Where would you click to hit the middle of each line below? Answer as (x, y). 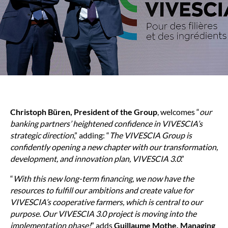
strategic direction (42, 135)
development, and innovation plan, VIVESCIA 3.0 (95, 159)
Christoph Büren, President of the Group (84, 112)
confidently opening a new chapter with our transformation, (114, 147)
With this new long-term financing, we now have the (104, 179)
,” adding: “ (92, 135)
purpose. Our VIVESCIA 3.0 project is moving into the (103, 214)
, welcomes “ (178, 112)
